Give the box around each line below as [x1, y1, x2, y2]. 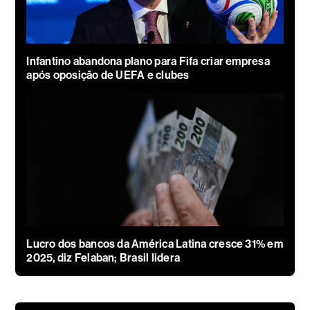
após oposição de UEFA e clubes [26, 68, 190, 82]
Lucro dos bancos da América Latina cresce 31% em [26, 237, 283, 250]
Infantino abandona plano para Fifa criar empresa [26, 54, 270, 68]
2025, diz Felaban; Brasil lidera [26, 250, 181, 264]
